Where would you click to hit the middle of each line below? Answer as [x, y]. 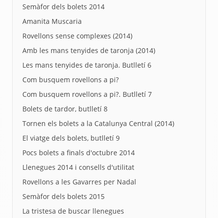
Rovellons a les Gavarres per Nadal [79, 182]
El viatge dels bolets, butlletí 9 [71, 138]
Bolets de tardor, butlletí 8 [65, 109]
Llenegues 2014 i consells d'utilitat [78, 167]
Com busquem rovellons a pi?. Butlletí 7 [87, 94]
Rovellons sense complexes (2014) [77, 36]
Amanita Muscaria [52, 21]
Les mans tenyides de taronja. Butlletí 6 [87, 65]
